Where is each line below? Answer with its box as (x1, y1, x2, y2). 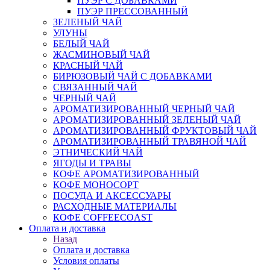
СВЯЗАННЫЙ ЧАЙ (53, 82, 137, 92)
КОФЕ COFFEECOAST (53, 212, 152, 222)
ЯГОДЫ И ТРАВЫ (53, 158, 131, 168)
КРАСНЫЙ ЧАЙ (53, 60, 123, 71)
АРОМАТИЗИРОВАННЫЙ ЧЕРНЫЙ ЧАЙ (53, 104, 235, 114)
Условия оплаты (53, 256, 119, 266)
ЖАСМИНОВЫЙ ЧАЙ (53, 49, 150, 60)
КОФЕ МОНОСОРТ (53, 180, 139, 190)
